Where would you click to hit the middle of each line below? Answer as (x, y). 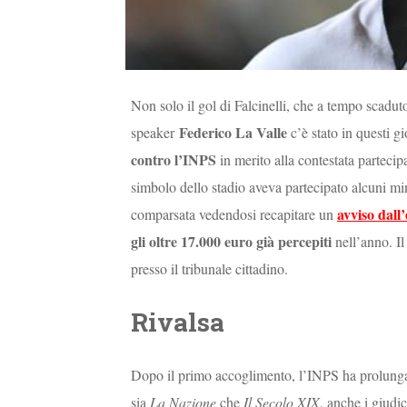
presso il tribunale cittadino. (209, 269)
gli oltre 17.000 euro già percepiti (231, 242)
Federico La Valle (233, 133)
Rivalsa (178, 322)
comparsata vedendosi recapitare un (234, 214)
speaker (155, 133)
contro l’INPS (174, 160)
